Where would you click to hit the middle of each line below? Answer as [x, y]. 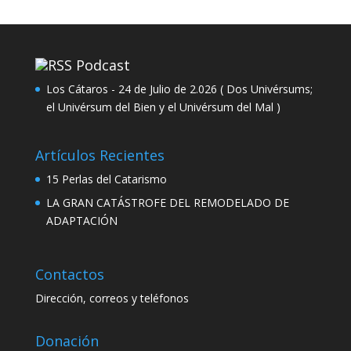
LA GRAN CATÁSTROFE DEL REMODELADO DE [167, 202]
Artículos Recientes [100, 155]
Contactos [69, 274]
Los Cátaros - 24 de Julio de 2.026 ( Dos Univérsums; [179, 89]
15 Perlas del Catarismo [106, 179]
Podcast [103, 65]
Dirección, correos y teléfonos [112, 298]
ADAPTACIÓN [81, 220]
